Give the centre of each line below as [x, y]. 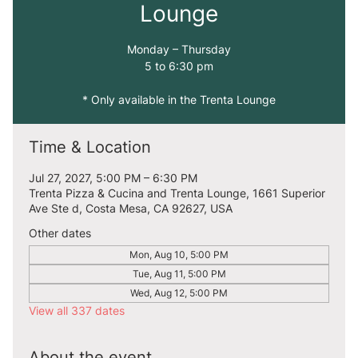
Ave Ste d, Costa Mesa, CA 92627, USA [131, 208]
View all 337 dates [77, 310]
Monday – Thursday [179, 49]
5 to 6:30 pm [179, 66]
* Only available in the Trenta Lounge [179, 99]
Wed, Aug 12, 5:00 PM [179, 293]
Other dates [60, 233]
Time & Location [90, 147]
